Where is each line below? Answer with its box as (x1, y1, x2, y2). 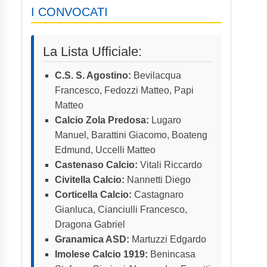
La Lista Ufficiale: (43, 44, 142, 60)
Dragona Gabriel (55, 219, 125, 230)
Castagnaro (132, 190, 184, 200)
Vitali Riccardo (138, 160, 202, 170)
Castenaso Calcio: (55, 160, 138, 170)
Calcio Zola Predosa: (55, 115, 149, 126)
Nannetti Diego (125, 175, 191, 185)
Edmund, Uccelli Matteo (55, 145, 156, 156)
